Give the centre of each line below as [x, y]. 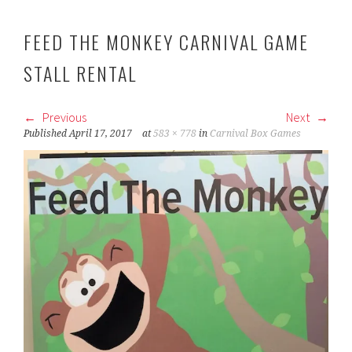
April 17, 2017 [101, 134]
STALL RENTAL [81, 73]
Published [47, 134]
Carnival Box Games [256, 134]
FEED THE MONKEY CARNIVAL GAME [167, 42]
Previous [64, 117]
